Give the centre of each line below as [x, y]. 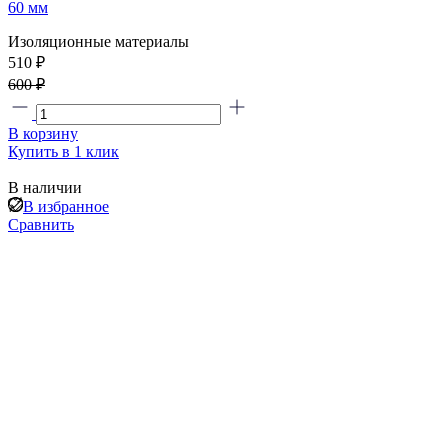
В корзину [43, 133]
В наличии [45, 187]
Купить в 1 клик [63, 151]
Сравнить [41, 224]
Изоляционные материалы [98, 41]
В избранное [66, 206]
